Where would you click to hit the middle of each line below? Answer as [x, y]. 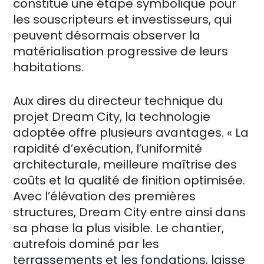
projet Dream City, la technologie [112, 116]
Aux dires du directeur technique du [118, 100]
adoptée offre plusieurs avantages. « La [131, 132]
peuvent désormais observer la [107, 35]
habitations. [48, 67]
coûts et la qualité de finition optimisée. [129, 180]
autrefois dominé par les [86, 244]
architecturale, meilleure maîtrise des [125, 164]
